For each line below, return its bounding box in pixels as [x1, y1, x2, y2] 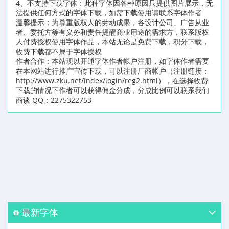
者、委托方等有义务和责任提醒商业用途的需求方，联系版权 [16, 27, 209, 37]
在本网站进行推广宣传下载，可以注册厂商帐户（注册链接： [16, 66, 209, 76]
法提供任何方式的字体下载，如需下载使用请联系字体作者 [16, 8, 202, 18]
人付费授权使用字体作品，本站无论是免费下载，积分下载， [16, 37, 209, 47]
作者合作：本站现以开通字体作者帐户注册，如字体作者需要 [16, 56, 209, 66]
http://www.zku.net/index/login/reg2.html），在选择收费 [16, 76, 208, 86]
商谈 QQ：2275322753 [16, 95, 91, 105]
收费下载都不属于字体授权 [16, 47, 102, 57]
